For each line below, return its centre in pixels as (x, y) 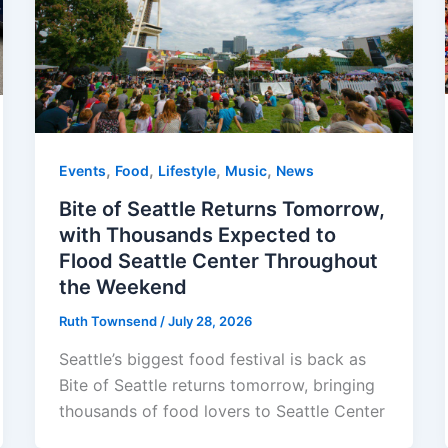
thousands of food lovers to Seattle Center (221, 410)
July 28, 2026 (209, 320)
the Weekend (122, 286)
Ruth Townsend (109, 320)
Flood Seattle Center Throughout (218, 260)
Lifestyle (186, 171)
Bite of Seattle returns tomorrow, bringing (216, 384)
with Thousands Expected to (197, 234)
